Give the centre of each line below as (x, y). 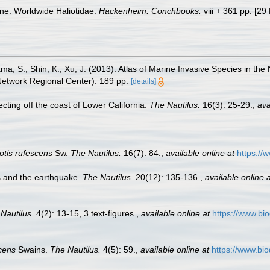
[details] (143, 81)
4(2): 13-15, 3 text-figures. (85, 213)
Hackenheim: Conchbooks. (150, 11)
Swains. (33, 250)
